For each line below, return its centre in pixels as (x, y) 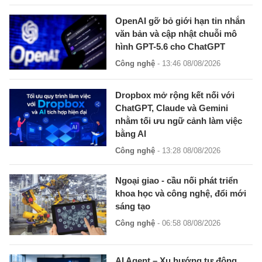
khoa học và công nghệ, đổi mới (181, 193)
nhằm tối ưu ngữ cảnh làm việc (179, 120)
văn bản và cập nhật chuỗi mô (176, 34)
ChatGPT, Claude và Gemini (172, 108)
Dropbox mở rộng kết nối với (175, 95)
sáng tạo (133, 206)
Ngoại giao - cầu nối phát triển (177, 180)
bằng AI (131, 133)
